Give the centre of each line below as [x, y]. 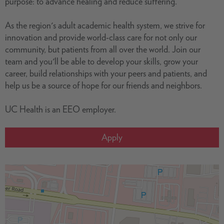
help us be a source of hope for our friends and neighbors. [103, 85]
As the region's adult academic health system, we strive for [105, 25]
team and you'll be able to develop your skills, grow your [101, 61]
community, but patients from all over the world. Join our [103, 49]
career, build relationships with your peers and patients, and [106, 73]
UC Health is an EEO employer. [60, 109]
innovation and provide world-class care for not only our [101, 37]
